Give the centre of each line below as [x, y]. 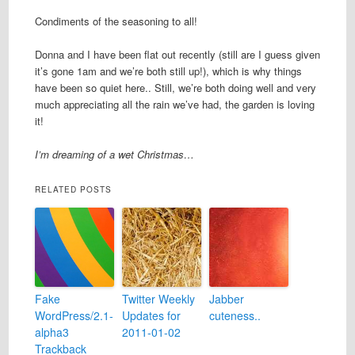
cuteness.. [235, 316]
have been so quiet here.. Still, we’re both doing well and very [175, 88]
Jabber [226, 299]
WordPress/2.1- [74, 316]
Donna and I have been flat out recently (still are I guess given [177, 55]
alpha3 [52, 332]
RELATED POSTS [73, 190]
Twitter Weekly [158, 299]
